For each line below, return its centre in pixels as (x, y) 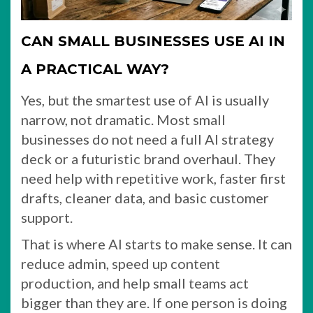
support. (47, 217)
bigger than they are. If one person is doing (154, 302)
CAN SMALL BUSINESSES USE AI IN (153, 41)
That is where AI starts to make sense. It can (156, 243)
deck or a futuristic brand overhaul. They (148, 158)
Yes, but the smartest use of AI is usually (145, 100)
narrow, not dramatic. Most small (123, 119)
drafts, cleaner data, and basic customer (145, 197)
